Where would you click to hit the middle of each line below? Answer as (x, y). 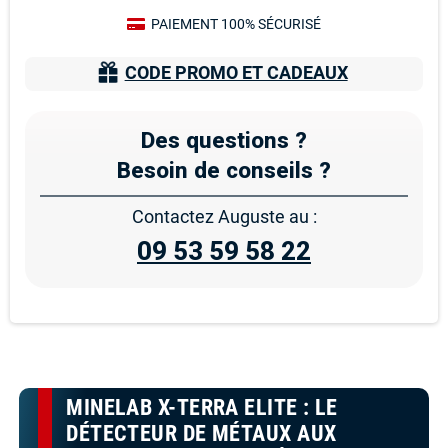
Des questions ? (224, 140)
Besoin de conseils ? (224, 170)
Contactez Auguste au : (224, 216)
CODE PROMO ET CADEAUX (236, 73)
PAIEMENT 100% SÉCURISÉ (235, 24)
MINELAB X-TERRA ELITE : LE (202, 408)
